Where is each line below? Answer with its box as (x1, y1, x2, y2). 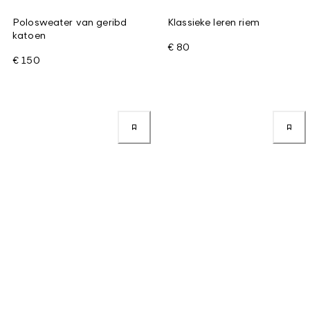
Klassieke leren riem (167, 15, 259, 28)
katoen (12, 28, 46, 41)
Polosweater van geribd (12, 15, 127, 28)
